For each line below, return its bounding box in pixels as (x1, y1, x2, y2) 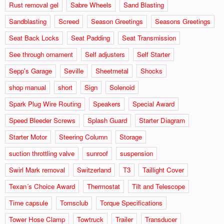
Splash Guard (87, 115, 127, 125)
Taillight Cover (142, 164, 184, 174)
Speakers (93, 98, 120, 108)
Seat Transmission (122, 32, 176, 42)
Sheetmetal (95, 65, 128, 75)
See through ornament (9, 49, 73, 59)
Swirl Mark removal (9, 164, 65, 174)
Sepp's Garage (9, 65, 52, 75)
